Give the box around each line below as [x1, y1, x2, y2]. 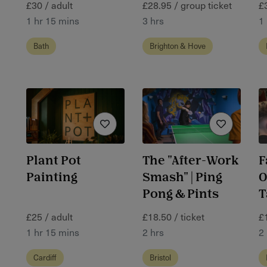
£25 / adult [26, 209, 73, 224]
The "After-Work [142, 155, 239, 167]
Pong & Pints [142, 188, 219, 200]
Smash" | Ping [142, 172, 222, 184]
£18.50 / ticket [142, 209, 204, 224]
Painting [26, 172, 77, 184]
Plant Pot [26, 155, 81, 167]
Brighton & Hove [150, 39, 206, 51]
